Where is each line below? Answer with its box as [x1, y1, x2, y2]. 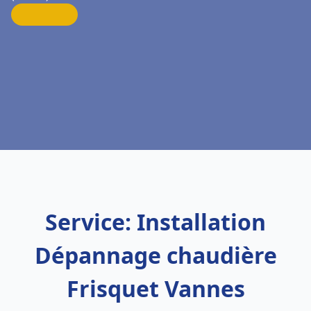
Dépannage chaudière [34, 240, 277, 270]
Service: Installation [45, 207, 266, 237]
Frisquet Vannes [66, 274, 245, 303]
